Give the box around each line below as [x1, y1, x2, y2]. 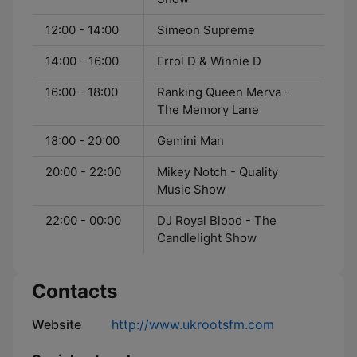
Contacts [32, 280, 117, 303]
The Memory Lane [157, 102, 259, 117]
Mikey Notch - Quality [157, 164, 278, 179]
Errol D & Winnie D [157, 53, 261, 69]
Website [32, 316, 81, 332]
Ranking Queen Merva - [157, 84, 290, 100]
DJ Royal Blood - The [157, 213, 277, 228]
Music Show [157, 182, 226, 197]
